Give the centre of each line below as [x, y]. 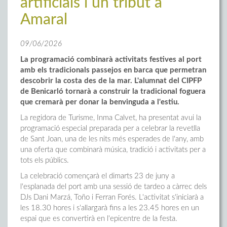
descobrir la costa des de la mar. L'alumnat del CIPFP [111, 81]
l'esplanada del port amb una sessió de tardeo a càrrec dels [113, 187]
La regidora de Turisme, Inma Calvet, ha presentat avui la [111, 118]
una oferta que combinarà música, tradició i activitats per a [113, 150]
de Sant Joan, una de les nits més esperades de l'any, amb [112, 139]
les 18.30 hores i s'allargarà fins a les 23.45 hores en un [110, 208]
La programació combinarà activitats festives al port [111, 60]
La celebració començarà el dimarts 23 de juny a [98, 176]
